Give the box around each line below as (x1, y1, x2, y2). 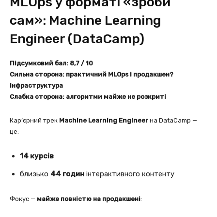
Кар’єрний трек (10, 116, 59, 124)
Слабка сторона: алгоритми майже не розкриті (10, 93, 166, 100)
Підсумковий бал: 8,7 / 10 (10, 59, 93, 67)
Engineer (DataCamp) (10, 31, 144, 46)
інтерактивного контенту (84, 169, 174, 178)
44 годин (50, 169, 84, 178)
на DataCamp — (148, 116, 197, 124)
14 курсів (20, 151, 54, 160)
